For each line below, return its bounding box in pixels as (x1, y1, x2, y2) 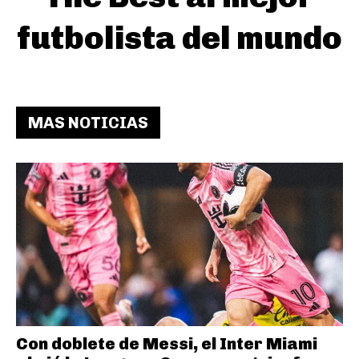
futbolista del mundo (17, 18, 342, 57)
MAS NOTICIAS (28, 112, 148, 132)
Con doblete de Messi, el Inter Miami (16, 333, 317, 353)
